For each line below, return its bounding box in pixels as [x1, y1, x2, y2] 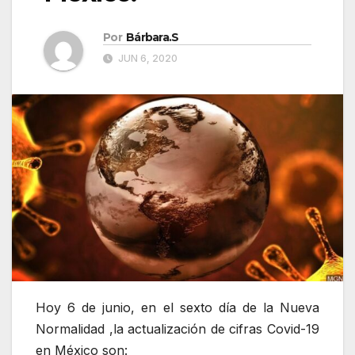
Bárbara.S [125, 30, 179, 45]
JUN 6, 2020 [116, 52, 177, 65]
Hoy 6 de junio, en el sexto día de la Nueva [36, 299, 319, 315]
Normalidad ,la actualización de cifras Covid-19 [36, 320, 319, 337]
